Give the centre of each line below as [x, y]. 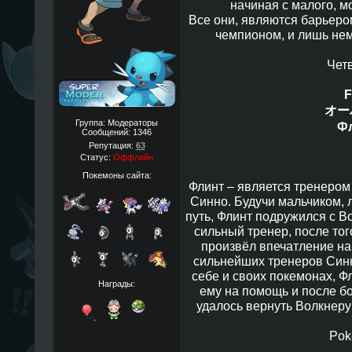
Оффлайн [133, 157]
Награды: [117, 283]
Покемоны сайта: [117, 175]
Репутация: [112, 145]
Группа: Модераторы [117, 123]
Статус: [97, 157]
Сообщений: [107, 132]
